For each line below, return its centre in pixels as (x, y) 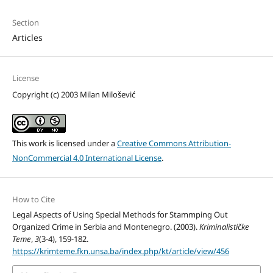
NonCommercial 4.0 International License (87, 158)
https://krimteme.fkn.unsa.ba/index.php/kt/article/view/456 (120, 251)
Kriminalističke (224, 226)
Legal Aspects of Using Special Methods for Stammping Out (120, 214)
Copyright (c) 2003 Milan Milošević (73, 94)
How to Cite (33, 199)
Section (25, 22)
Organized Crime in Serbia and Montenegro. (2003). (105, 226)
